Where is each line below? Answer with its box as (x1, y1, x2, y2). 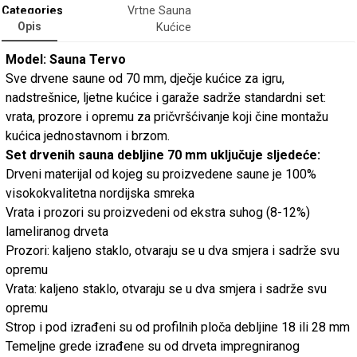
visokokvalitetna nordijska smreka (6, 185, 195, 201)
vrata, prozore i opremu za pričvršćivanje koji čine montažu (6, 108, 329, 124)
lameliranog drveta (6, 223, 109, 239)
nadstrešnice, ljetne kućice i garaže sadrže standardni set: (6, 89, 327, 105)
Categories (2, 4, 64, 18)
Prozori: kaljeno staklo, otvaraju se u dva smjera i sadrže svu (6, 242, 340, 258)
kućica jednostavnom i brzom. (6, 127, 171, 143)
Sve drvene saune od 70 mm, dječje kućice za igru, (6, 70, 285, 86)
